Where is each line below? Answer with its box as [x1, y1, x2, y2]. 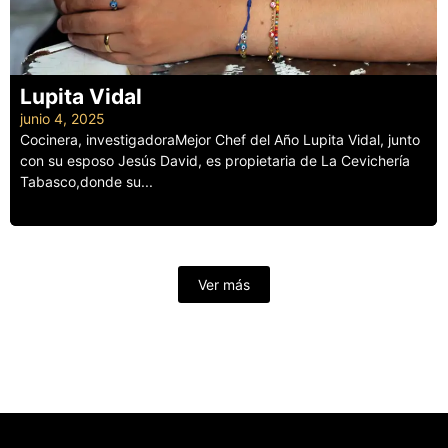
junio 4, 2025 [20, 110, 105, 128]
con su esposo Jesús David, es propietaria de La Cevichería [20, 152, 410, 170]
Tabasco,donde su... [20, 173, 153, 191]
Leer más [20, 197, 80, 215]
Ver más [198, 276, 250, 294]
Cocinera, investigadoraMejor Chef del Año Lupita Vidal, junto [20, 131, 420, 149]
